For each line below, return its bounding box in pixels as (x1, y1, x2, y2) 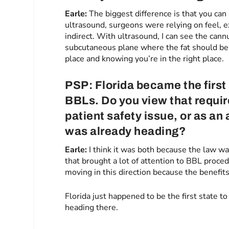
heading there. (65, 202, 119, 214)
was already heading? (65, 125, 186, 138)
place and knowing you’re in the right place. (65, 53, 224, 64)
